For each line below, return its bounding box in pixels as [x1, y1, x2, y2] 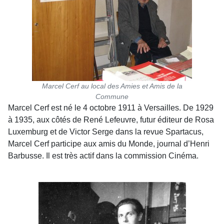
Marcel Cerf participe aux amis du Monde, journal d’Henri [8, 139, 209, 148]
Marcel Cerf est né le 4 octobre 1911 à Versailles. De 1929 [8, 103, 213, 112]
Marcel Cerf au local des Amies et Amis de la [41, 82, 182, 90]
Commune [95, 92, 128, 100]
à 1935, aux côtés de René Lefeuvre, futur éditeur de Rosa [8, 115, 214, 124]
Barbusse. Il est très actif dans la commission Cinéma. [8, 151, 198, 160]
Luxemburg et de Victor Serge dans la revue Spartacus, [8, 127, 203, 136]
